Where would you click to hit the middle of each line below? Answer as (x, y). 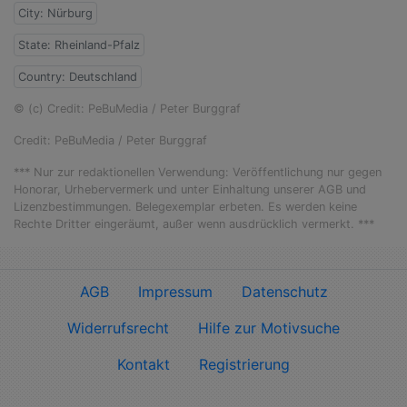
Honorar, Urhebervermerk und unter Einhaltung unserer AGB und (190, 190)
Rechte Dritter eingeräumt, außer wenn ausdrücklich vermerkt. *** (194, 224)
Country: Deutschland (78, 77)
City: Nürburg (55, 14)
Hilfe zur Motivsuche (269, 328)
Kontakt (144, 365)
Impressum (175, 292)
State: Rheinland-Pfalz (79, 45)
